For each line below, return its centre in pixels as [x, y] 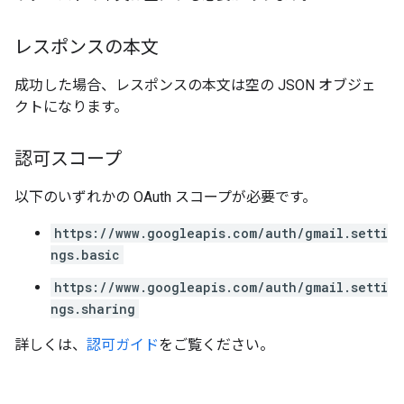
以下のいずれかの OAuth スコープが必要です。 [165, 197]
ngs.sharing [93, 309]
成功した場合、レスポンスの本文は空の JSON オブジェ [195, 85]
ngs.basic [85, 255]
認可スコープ [68, 159]
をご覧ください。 [216, 345]
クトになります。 [71, 107]
